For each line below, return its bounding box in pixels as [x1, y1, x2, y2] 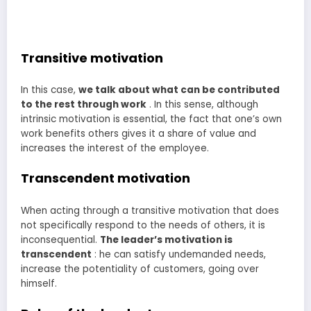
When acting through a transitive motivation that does [21, 203, 279, 217]
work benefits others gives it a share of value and [21, 127, 256, 141]
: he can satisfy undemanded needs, [92, 247, 266, 261]
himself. [21, 276, 57, 290]
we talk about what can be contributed [78, 83, 280, 97]
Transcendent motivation [21, 169, 190, 187]
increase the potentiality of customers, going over [21, 262, 259, 276]
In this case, [21, 83, 78, 97]
